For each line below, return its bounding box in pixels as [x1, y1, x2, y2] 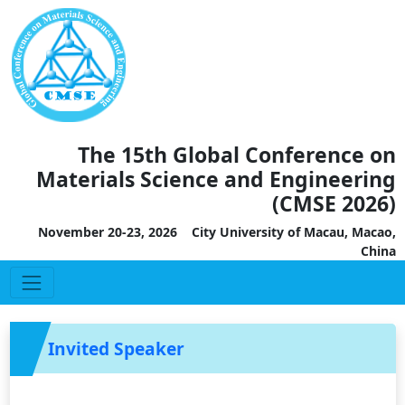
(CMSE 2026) [271, 189, 396, 218]
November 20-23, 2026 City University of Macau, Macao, [37, 223, 396, 240]
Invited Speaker [47, 335, 184, 361]
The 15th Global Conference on [77, 140, 396, 169]
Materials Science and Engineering [35, 165, 396, 193]
